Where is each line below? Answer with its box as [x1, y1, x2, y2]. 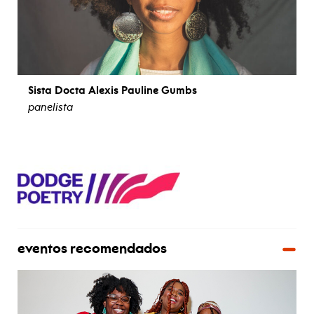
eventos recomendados [18, 243, 167, 257]
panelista [28, 101, 73, 114]
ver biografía [125, 123, 189, 136]
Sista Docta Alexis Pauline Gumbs [28, 84, 197, 97]
